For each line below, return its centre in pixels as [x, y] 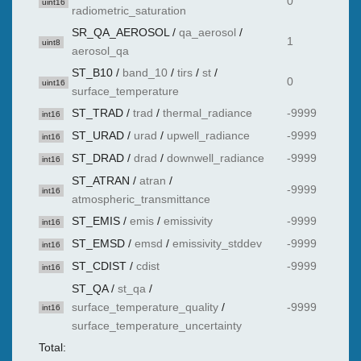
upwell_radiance [208, 135]
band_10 [145, 73]
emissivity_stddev [217, 243]
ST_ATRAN [101, 180]
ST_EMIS [96, 221]
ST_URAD [98, 135]
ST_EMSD [98, 243]
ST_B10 [92, 73]
